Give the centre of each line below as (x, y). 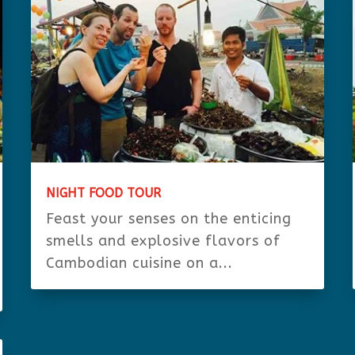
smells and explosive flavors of (163, 240)
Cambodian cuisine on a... (139, 263)
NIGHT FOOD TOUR (103, 193)
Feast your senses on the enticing (168, 218)
